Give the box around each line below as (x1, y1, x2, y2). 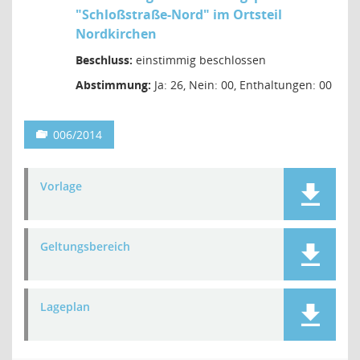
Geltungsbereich (40, 239, 130, 254)
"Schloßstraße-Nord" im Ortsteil (76, 6, 282, 23)
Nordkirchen (76, 25, 157, 43)
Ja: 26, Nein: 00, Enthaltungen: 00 (151, 77, 332, 92)
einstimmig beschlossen (133, 52, 266, 67)
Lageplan (40, 299, 90, 314)
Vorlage (40, 178, 82, 194)
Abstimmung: (76, 77, 151, 92)
